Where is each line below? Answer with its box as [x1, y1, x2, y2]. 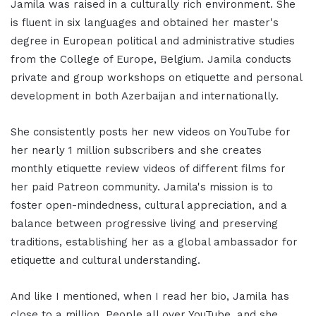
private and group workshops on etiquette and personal [11, 71, 302, 84]
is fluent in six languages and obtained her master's [11, 16, 279, 29]
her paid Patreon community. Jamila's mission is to [11, 180, 273, 193]
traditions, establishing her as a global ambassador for [11, 235, 298, 248]
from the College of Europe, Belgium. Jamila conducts [11, 52, 291, 66]
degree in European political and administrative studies [11, 34, 295, 47]
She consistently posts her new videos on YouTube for [11, 125, 291, 138]
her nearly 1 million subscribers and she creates [11, 143, 262, 157]
